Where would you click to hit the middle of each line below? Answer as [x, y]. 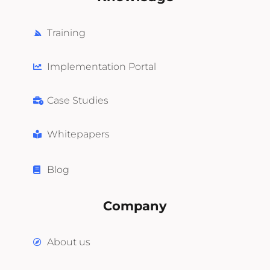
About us [68, 242]
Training [66, 33]
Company [135, 206]
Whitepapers [78, 134]
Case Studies [77, 101]
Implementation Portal [101, 67]
